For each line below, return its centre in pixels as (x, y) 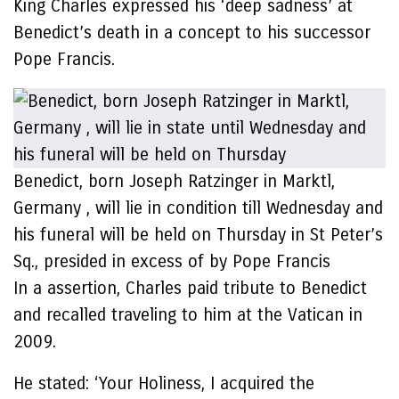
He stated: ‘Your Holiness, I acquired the (164, 383)
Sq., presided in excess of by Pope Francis (175, 261)
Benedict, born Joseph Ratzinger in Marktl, (174, 181)
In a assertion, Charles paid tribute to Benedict (190, 288)
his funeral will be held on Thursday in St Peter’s (198, 235)
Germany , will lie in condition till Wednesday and (198, 208)
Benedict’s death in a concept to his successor (192, 33)
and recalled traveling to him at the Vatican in (188, 315)
